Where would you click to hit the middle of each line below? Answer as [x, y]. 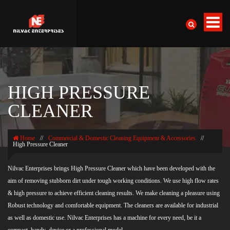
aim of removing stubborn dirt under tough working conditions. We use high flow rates [113, 181]
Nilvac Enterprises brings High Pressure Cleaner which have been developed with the [111, 168]
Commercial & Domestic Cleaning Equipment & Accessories [122, 138]
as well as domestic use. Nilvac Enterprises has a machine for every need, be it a [104, 218]
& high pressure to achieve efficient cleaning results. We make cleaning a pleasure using [114, 193]
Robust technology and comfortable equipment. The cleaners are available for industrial [113, 205]
